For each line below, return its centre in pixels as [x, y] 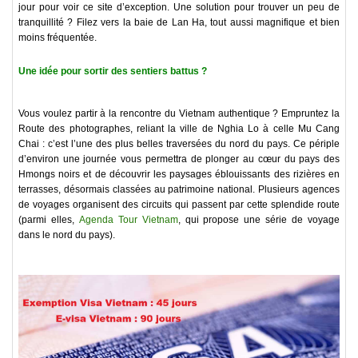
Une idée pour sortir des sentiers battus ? [113, 72]
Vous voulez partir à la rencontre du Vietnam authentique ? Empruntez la [179, 114]
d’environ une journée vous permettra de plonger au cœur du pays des [179, 159]
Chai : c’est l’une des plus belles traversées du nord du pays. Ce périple [179, 144]
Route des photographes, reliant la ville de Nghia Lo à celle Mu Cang [179, 129]
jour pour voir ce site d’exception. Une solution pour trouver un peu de [179, 8]
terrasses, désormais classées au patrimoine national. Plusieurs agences [179, 190]
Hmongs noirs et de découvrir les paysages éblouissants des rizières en [179, 175]
